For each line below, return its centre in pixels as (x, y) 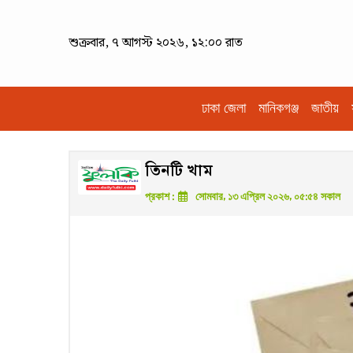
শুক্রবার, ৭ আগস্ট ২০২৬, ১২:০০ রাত (156, 43)
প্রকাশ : (161, 197)
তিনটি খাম (179, 171)
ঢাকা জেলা (224, 108)
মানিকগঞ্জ (279, 108)
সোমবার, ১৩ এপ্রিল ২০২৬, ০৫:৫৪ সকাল (267, 197)
